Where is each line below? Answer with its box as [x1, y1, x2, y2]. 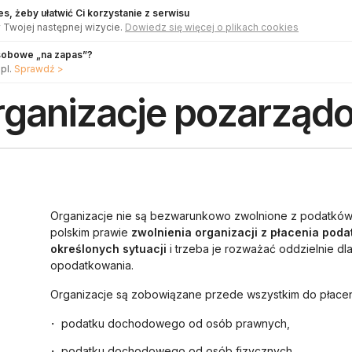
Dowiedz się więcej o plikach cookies [125, 21, 299, 33]
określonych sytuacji [50, 242, 167, 255]
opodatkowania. [50, 258, 134, 272]
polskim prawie [50, 225, 131, 239]
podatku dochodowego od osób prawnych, [61, 317, 290, 330]
